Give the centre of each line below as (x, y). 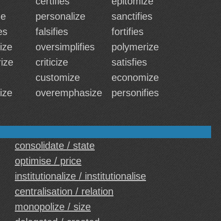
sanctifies (132, 16)
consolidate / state (55, 146)
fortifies (128, 32)
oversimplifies (65, 47)
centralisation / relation (64, 191)
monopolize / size (53, 207)
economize (135, 77)
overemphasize (69, 93)
